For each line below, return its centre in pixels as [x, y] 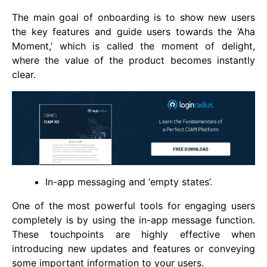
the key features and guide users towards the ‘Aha [133, 32]
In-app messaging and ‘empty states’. [129, 182]
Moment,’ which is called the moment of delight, [133, 46]
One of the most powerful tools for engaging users [133, 206]
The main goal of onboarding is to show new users [133, 18]
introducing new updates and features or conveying [133, 249]
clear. [24, 75]
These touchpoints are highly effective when [133, 235]
